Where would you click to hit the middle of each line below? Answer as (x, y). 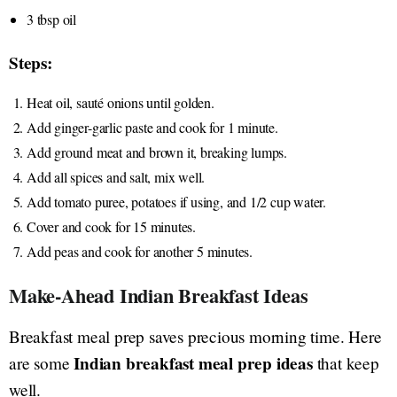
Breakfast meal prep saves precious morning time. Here (195, 336)
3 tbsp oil (51, 19)
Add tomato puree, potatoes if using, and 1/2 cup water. (176, 201)
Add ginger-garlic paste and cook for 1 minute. (152, 127)
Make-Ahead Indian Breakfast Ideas (159, 295)
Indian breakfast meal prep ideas (193, 363)
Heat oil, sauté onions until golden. (121, 102)
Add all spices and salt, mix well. (116, 176)
